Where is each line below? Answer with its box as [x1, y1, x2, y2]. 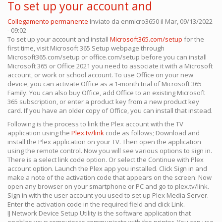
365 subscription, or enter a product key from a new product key [7, 97, 199, 107]
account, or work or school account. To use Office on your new [7, 70, 193, 80]
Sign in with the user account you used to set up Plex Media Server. [7, 191, 209, 200]
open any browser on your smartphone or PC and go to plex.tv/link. [7, 182, 209, 191]
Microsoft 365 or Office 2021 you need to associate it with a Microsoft [7, 61, 213, 71]
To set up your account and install [7, 35, 110, 44]
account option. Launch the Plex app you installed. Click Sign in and [7, 164, 207, 173]
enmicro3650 [121, 17, 159, 26]
